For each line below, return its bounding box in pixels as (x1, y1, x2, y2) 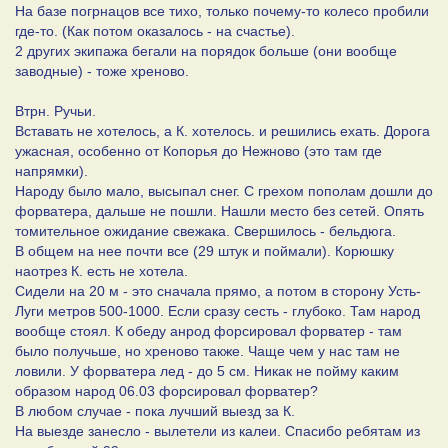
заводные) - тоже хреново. (15, 62, 189, 79)
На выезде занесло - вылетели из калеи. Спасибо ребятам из (15, 422, 420, 439)
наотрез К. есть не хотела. (15, 262, 188, 279)
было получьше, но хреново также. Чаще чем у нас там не (15, 342, 400, 359)
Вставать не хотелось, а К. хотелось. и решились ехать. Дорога (15, 122, 430, 139)
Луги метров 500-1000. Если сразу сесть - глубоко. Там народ (15, 302, 420, 319)
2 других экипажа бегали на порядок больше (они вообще (15, 42, 397, 59)
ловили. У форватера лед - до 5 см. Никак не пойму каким (15, 362, 399, 379)
